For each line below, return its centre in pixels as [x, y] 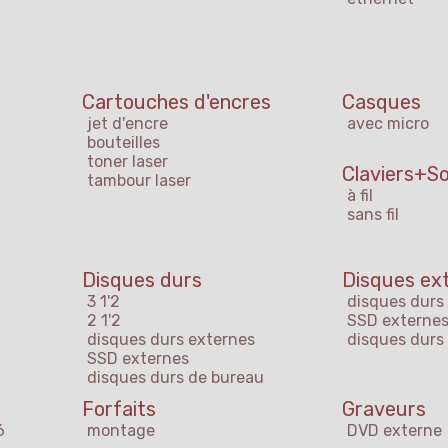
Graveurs [384, 409]
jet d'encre [127, 124]
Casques [381, 102]
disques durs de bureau [175, 378]
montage [121, 431]
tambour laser [139, 181]
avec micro [388, 124]
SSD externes [138, 359]
